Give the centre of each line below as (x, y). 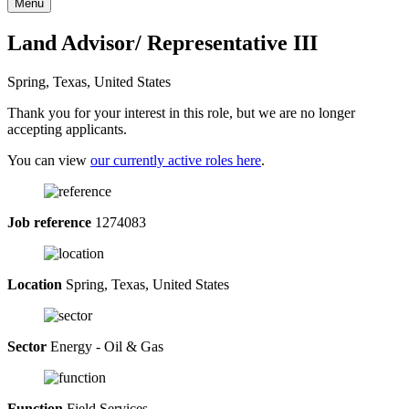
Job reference (49, 222)
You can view (49, 160)
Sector (27, 346)
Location (35, 284)
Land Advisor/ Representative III (163, 42)
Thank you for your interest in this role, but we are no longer (181, 112)
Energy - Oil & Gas (105, 346)
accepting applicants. (67, 129)
